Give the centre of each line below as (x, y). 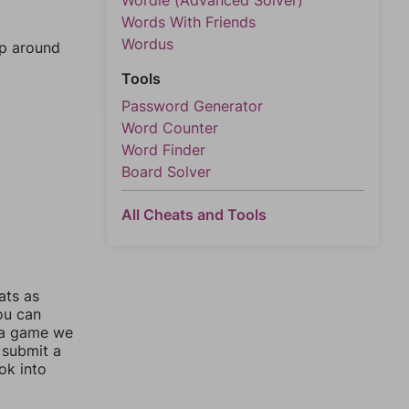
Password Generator (192, 106)
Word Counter (170, 128)
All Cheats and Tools (194, 215)
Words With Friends (189, 22)
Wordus (147, 44)
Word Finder (163, 150)
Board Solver (166, 172)
